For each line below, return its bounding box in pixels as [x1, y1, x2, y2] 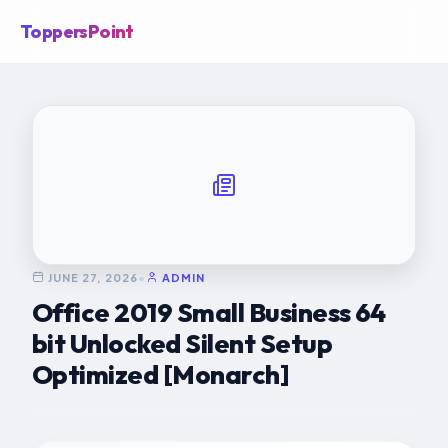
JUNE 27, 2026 [48, 270, 138, 284]
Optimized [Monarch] [32, 358, 290, 391]
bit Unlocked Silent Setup [32, 327, 332, 360]
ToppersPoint [20, 19, 134, 43]
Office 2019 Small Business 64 [32, 296, 386, 329]
